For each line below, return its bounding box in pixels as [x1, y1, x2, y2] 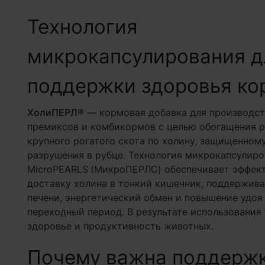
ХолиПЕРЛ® [27, 106, 84, 118]
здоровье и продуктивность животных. [27, 220, 214, 232]
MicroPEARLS [27, 163, 88, 175]
